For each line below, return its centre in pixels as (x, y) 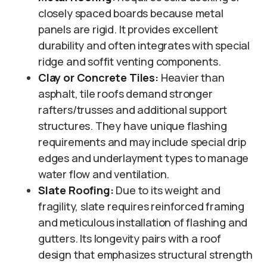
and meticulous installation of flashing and (143, 223)
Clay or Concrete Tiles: (98, 78)
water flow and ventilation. (104, 174)
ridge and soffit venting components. (130, 62)
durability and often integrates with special (144, 46)
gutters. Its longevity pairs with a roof (130, 239)
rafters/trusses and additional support (133, 110)
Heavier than (191, 78)
